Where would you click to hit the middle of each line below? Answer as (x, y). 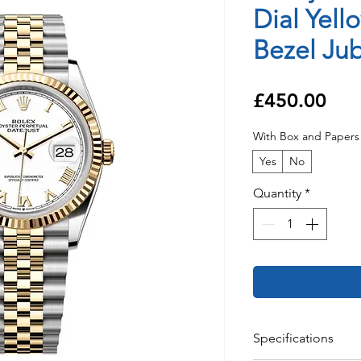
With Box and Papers (306, 137)
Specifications (293, 338)
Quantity (277, 193)
